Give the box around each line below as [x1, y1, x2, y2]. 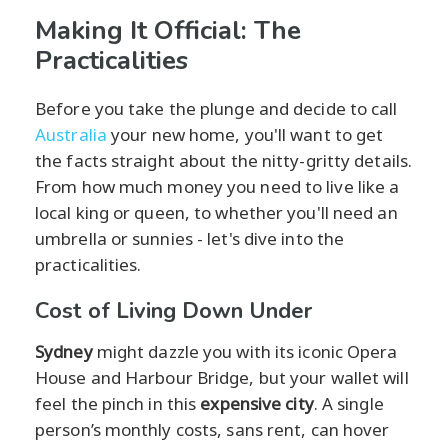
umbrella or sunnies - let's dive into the [35, 226, 345, 250]
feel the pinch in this [35, 391, 201, 415]
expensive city [200, 391, 314, 415]
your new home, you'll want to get [106, 122, 384, 146]
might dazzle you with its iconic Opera [92, 339, 398, 363]
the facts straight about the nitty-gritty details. [35, 148, 413, 172]
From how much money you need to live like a [35, 174, 400, 198]
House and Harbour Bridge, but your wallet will [35, 365, 409, 389]
